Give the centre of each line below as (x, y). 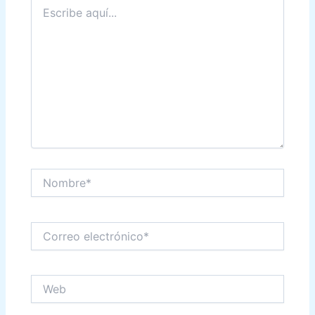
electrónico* (58, 242)
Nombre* (51, 174)
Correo (46, 228)
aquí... (45, 15)
